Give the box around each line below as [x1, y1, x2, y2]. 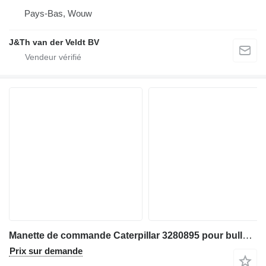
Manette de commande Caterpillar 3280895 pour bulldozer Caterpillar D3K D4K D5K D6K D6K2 [242, 230, 252, 242]
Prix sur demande [9, 246, 83, 256]
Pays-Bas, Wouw [24, 8, 92, 19]
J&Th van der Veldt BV [9, 37, 99, 47]
